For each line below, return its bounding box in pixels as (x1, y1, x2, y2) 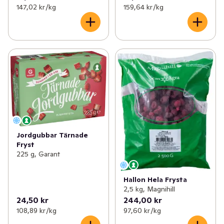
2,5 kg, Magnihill (123, 184, 175, 194)
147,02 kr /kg (16, 2, 56, 11)
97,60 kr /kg (123, 206, 161, 215)
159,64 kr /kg (123, 2, 163, 11)
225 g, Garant (16, 149, 60, 159)
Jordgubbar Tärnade (16, 130, 88, 140)
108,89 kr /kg (16, 206, 56, 215)
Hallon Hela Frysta (123, 175, 187, 184)
